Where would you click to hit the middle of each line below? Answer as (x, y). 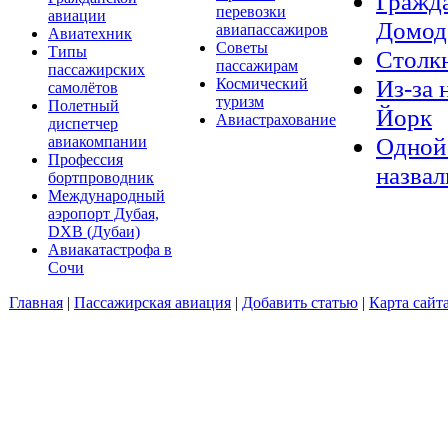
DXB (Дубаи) (94, 232)
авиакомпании (97, 142)
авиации (77, 16)
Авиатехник (90, 34)
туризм (240, 102)
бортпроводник (101, 178)
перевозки (251, 12)
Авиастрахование (276, 120)
